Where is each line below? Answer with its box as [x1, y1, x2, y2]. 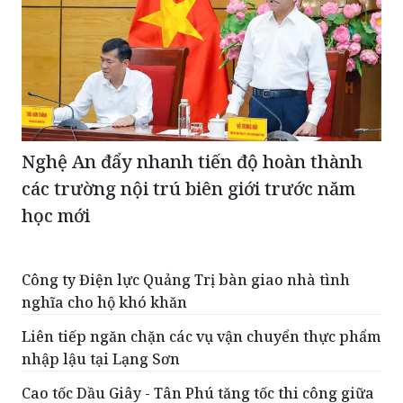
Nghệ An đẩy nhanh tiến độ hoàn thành [22, 148, 363, 174]
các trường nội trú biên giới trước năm [22, 175, 355, 201]
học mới [22, 202, 90, 228]
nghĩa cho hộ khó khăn [22, 291, 187, 312]
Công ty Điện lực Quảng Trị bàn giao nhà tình [22, 269, 350, 290]
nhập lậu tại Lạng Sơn [22, 348, 180, 369]
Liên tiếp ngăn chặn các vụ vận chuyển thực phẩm [22, 326, 381, 346]
